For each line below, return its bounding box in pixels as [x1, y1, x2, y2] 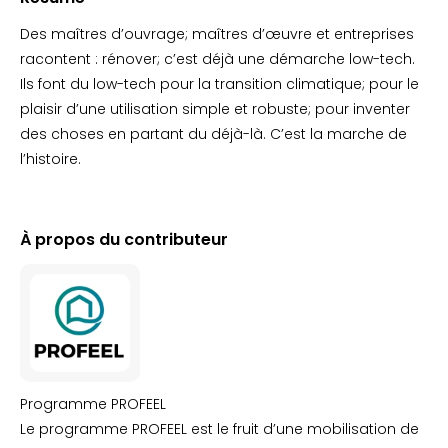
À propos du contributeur [20, 228, 228, 251]
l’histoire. [20, 149, 81, 169]
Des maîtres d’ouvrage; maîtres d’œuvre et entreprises [20, 24, 414, 44]
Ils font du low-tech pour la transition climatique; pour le [20, 74, 419, 94]
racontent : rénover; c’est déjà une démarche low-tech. [20, 49, 415, 69]
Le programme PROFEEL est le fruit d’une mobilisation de [20, 419, 419, 439]
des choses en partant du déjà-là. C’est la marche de [20, 124, 407, 144]
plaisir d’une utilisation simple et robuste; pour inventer [20, 99, 410, 119]
